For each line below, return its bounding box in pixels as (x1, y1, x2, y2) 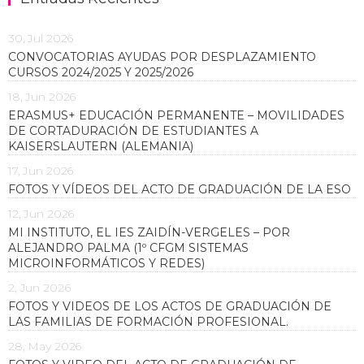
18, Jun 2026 (8, 89, 76, 104)
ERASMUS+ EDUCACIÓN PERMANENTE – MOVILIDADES (8, 107, 344, 123)
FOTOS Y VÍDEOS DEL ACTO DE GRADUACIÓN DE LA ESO (8, 181, 351, 197)
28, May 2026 (8, 338, 82, 353)
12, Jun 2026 (8, 206, 75, 221)
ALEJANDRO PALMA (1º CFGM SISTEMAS (8, 240, 249, 255)
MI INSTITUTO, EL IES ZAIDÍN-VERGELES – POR (8, 224, 290, 240)
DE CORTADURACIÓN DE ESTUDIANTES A (8, 123, 258, 138)
